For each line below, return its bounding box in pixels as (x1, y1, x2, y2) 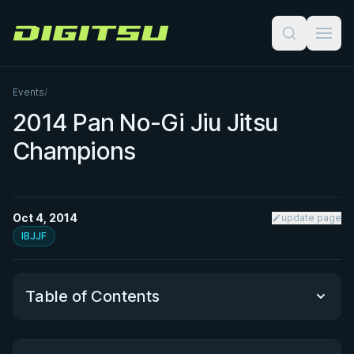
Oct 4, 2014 (13, 211, 77, 224)
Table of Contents (25, 287, 160, 306)
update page (281, 212, 341, 224)
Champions (13, 137, 136, 165)
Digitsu (12, 32, 51, 47)
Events (13, 86, 44, 98)
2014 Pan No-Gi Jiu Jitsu (13, 108, 277, 137)
